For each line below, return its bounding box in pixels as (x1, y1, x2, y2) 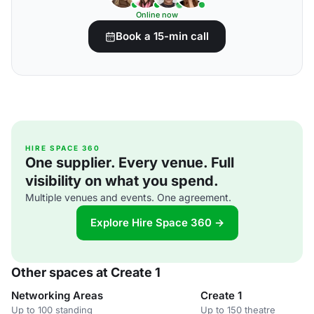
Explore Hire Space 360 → (90, 216, 224, 229)
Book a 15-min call (116, 29, 209, 43)
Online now (136, 10, 178, 20)
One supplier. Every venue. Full (25, 154, 234, 171)
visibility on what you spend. (25, 172, 219, 189)
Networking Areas (11, 289, 103, 302)
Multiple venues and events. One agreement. (25, 191, 231, 203)
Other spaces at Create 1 (11, 265, 161, 280)
